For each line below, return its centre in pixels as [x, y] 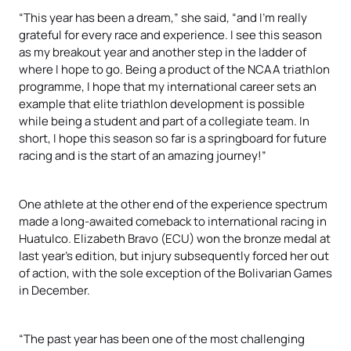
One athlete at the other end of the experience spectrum [173, 203]
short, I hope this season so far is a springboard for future [173, 138]
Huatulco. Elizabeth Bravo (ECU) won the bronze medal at [175, 238]
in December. [54, 289]
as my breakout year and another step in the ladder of [163, 51]
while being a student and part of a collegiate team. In [164, 120]
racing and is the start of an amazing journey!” [143, 155]
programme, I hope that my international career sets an [168, 86]
